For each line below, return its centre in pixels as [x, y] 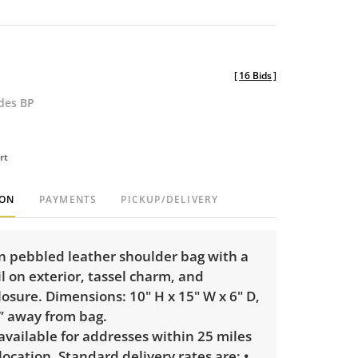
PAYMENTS [68, 199]
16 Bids [255, 75]
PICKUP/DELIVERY [170, 199]
